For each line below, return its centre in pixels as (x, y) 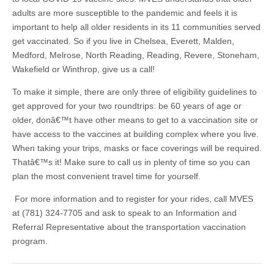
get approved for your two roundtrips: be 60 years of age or (127, 106)
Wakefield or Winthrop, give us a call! (83, 69)
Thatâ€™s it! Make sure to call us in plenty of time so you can (131, 162)
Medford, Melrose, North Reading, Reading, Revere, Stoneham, (136, 55)
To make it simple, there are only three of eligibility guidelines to (135, 92)
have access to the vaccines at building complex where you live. (135, 134)
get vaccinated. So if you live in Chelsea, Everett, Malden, (123, 41)
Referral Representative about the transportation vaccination (129, 227)
